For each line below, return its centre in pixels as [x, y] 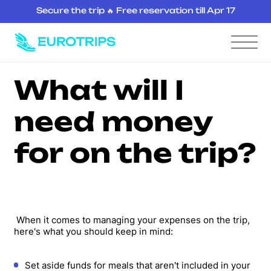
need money [113, 121]
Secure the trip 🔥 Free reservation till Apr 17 [135, 11]
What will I [99, 90]
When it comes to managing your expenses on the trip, [132, 220]
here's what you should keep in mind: [93, 231]
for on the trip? [135, 153]
